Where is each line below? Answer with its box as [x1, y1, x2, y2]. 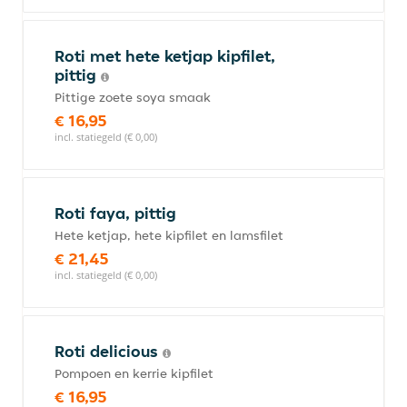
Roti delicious [55, 341, 163, 362]
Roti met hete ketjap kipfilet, [55, 45, 275, 66]
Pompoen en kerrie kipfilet [55, 365, 213, 382]
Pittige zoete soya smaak [55, 89, 211, 105]
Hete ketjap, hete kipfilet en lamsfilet [55, 227, 283, 243]
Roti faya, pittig [55, 203, 176, 223]
